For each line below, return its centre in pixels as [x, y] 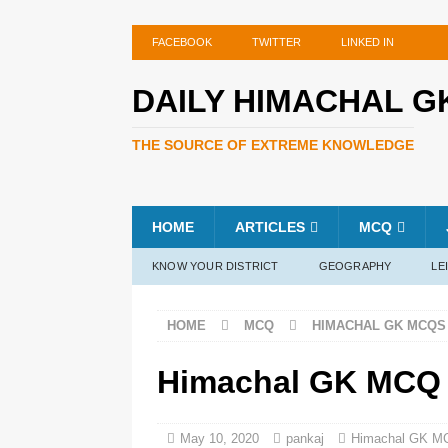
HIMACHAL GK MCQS [379, 325]
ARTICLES [270, 227]
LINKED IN [367, 42]
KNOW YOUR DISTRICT [215, 266]
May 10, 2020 [219, 438]
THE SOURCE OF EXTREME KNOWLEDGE [273, 145]
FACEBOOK [182, 42]
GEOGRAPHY [355, 266]
